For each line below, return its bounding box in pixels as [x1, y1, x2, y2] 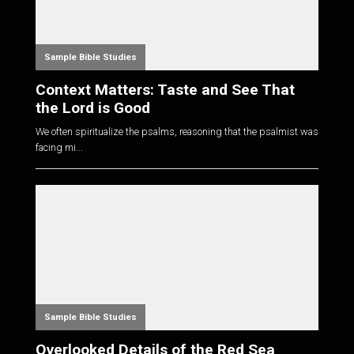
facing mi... [35, 141, 83, 154]
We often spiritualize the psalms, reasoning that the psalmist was [35, 126, 318, 138]
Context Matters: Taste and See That [35, 80, 295, 99]
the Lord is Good [35, 98, 150, 117]
